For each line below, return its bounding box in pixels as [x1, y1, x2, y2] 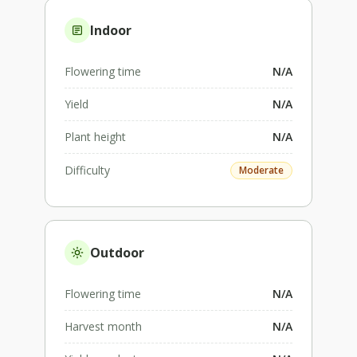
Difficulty [65, 162, 110, 178]
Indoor [90, 21, 131, 39]
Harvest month [65, 318, 142, 334]
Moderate [239, 163, 284, 177]
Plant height [65, 128, 126, 144]
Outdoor [90, 243, 144, 261]
